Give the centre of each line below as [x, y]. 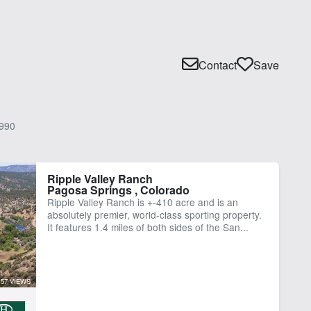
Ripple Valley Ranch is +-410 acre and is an [142, 202]
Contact [218, 65]
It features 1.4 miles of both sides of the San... [148, 227]
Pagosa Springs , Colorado [118, 190]
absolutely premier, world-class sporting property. [154, 214]
